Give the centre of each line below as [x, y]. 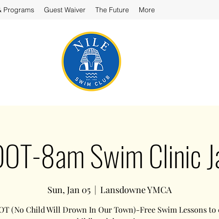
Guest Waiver [65, 10]
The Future [112, 10]
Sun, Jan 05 [69, 190]
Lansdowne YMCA [136, 190]
